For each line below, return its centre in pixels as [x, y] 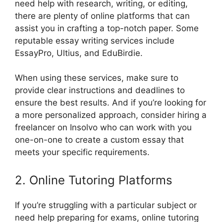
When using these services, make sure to [97, 78]
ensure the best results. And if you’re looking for [111, 103]
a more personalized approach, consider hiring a [111, 115]
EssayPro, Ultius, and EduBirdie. [79, 53]
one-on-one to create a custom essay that [99, 140]
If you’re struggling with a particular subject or [106, 205]
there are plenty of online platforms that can [102, 16]
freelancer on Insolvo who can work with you [103, 128]
